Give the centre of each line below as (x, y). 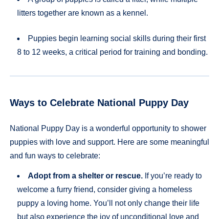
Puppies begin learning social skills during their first (117, 39)
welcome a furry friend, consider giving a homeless (105, 189)
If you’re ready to (172, 175)
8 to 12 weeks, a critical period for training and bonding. (112, 52)
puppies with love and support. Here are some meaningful (109, 142)
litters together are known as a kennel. (83, 13)
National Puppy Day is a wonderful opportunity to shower (108, 129)
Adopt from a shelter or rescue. (85, 175)
